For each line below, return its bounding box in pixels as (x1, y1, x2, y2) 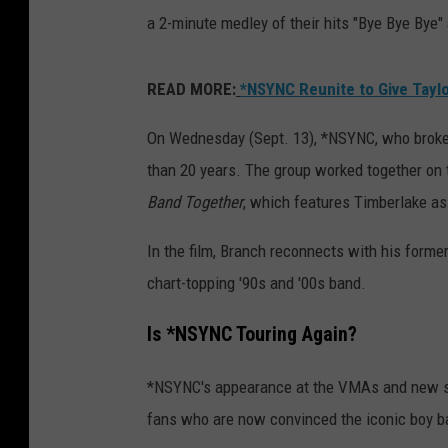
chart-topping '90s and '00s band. (147, 273, 366, 294)
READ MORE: (147, 79, 236, 100)
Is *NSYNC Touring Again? (147, 322, 357, 346)
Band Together (147, 192, 243, 213)
